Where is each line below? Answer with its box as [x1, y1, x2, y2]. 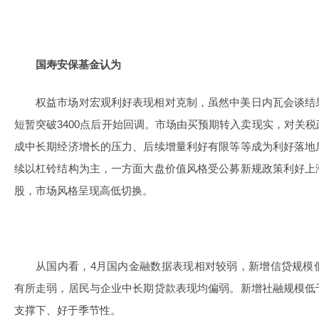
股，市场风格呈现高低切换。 [14, 184, 153, 197]
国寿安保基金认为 [36, 58, 121, 70]
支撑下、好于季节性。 [14, 304, 121, 316]
